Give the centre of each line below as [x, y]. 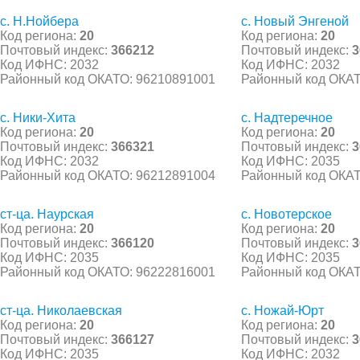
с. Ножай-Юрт [282, 310]
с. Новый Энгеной [295, 21]
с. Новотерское [286, 214]
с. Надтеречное [287, 117]
